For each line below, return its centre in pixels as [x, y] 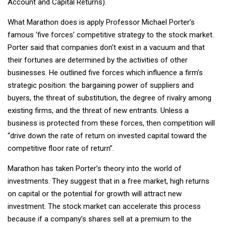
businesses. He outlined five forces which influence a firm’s [105, 72]
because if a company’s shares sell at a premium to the [100, 219]
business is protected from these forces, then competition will [111, 123]
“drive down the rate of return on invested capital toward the [107, 135]
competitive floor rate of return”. [61, 148]
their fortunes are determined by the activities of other [98, 60]
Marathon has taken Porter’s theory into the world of [95, 168]
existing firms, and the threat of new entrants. [84, 110]
